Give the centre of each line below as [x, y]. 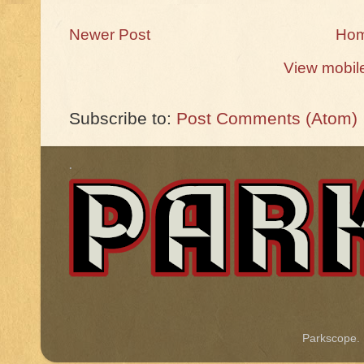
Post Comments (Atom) [267, 118]
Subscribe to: [123, 118]
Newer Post [110, 34]
